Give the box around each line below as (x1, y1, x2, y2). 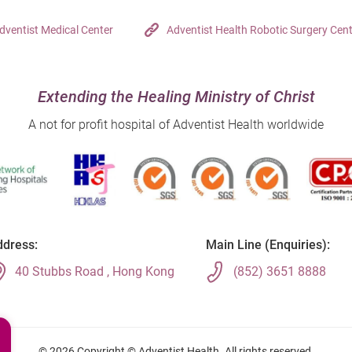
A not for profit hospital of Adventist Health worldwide (28, 116, 324, 132)
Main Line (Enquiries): (206, 236, 330, 252)
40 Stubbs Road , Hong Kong (15, 263, 174, 279)
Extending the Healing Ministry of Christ (37, 86, 315, 106)
